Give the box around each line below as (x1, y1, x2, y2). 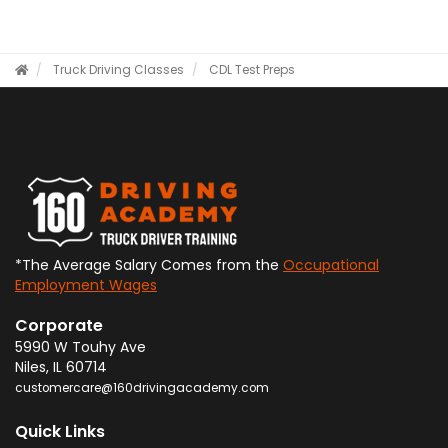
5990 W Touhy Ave (15, 337, 146, 358)
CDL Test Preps (209, 62, 295, 79)
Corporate (15, 314, 103, 338)
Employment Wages (15, 275, 157, 296)
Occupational (283, 255, 379, 276)
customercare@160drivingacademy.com (15, 380, 269, 397)
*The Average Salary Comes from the (15, 255, 283, 276)
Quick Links (15, 420, 105, 444)
